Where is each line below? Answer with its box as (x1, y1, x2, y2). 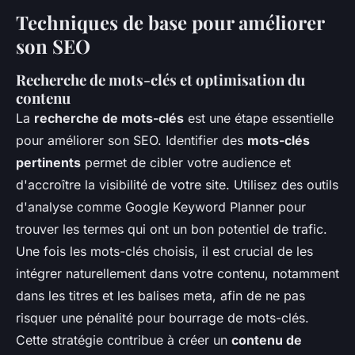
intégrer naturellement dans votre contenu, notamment (16, 265, 339, 281)
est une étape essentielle (184, 110, 334, 126)
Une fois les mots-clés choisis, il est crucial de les (16, 243, 313, 259)
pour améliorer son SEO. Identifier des (16, 132, 247, 148)
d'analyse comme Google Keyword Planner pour (16, 199, 306, 215)
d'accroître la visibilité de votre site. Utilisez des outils (16, 177, 338, 193)
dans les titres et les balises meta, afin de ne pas (16, 288, 305, 303)
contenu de (231, 332, 302, 348)
